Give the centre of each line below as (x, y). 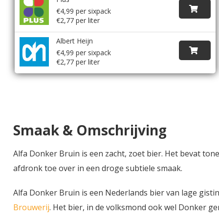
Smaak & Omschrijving (90, 130)
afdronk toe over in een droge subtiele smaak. (98, 168)
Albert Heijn (75, 41)
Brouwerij (31, 207)
